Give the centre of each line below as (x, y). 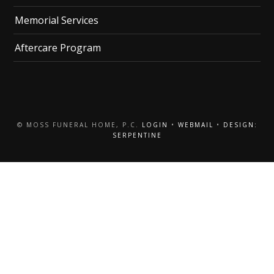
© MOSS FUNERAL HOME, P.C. (79, 124)
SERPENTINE (137, 135)
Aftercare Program (58, 47)
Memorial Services (57, 20)
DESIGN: (240, 124)
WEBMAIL (195, 124)
